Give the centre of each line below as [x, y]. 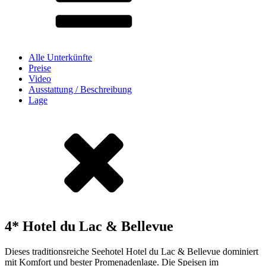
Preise [40, 68]
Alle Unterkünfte [60, 57]
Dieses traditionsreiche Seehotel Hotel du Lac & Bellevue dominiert [132, 251]
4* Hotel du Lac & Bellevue [89, 226]
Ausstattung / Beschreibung [80, 89]
